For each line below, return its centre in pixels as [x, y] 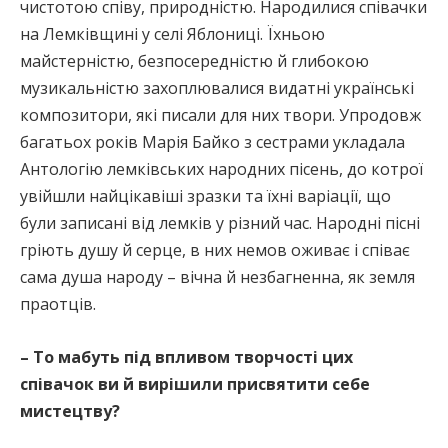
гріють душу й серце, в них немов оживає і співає [215, 249]
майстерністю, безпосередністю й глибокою [194, 60]
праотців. [58, 303]
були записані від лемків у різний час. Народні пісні [220, 222]
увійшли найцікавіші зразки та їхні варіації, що [205, 195]
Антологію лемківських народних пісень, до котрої [221, 168]
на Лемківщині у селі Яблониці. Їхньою [172, 33]
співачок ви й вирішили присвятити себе [195, 383]
